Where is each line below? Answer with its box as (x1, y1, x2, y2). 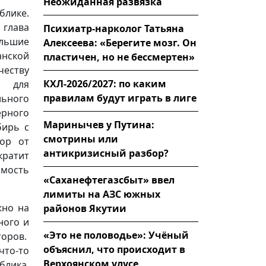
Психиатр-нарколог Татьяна (43, 21, 184, 35)
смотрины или (43, 132, 118, 145)
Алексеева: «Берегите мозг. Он (43, 36, 197, 49)
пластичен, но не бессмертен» (43, 50, 195, 64)
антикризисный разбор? (43, 146, 169, 160)
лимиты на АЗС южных (43, 187, 160, 201)
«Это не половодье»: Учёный (43, 228, 189, 242)
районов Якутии (43, 201, 126, 215)
